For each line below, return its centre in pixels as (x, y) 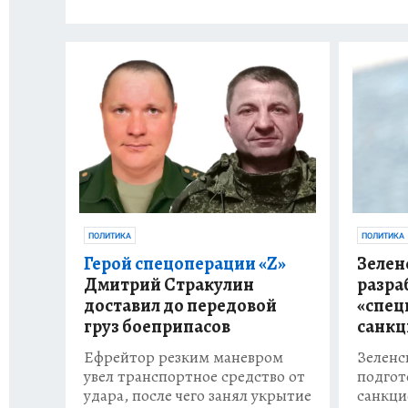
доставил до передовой (180, 306)
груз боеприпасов (157, 327)
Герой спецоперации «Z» (185, 264)
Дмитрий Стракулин (169, 285)
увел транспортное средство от (194, 377)
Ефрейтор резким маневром (184, 357)
